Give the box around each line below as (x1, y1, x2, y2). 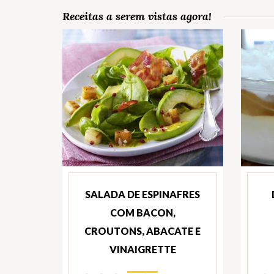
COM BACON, (109, 207, 176, 219)
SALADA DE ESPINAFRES (85, 188, 201, 201)
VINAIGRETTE (109, 243, 176, 256)
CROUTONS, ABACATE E (84, 225, 201, 237)
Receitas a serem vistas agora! (62, 9, 212, 24)
